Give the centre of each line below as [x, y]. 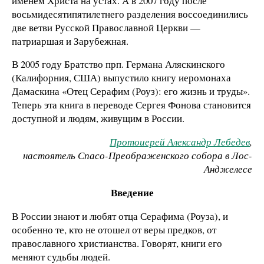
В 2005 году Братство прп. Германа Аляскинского [118, 64]
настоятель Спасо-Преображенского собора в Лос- [138, 156]
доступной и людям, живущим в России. [98, 118]
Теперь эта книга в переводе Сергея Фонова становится [131, 105]
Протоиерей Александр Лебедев [180, 142]
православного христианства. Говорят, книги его [117, 243]
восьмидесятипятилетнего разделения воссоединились [130, 14]
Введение [132, 192]
